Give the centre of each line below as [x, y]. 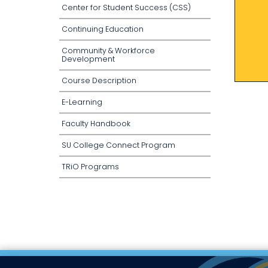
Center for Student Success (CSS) [126, 7]
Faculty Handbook [96, 124]
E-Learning [82, 102]
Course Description [99, 80]
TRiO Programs [90, 167]
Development [88, 59]
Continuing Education [103, 29]
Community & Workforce [108, 51]
